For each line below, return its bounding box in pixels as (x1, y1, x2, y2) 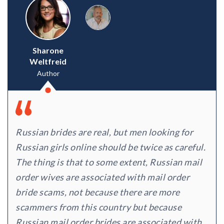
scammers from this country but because (15, 201, 181, 213)
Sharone (32, 45, 63, 55)
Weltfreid (29, 56, 66, 66)
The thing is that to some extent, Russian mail (15, 156, 202, 168)
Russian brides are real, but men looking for (15, 126, 193, 138)
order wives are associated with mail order (15, 171, 189, 183)
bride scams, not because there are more (15, 186, 180, 198)
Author (36, 69, 59, 78)
